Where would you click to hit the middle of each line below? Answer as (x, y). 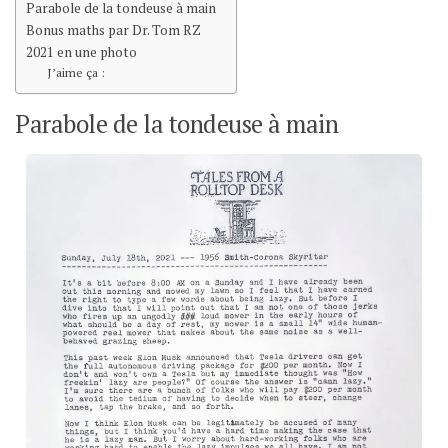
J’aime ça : (76, 72)
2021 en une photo (81, 52)
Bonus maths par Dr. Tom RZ (113, 30)
